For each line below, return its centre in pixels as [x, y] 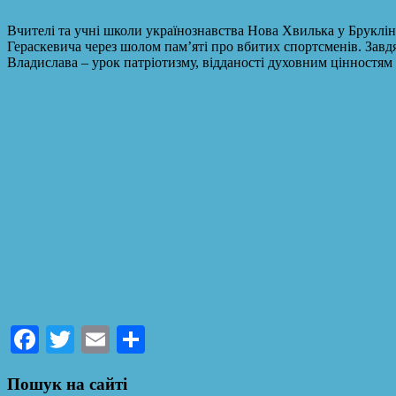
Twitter [115, 340]
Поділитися [214, 340]
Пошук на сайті [67, 385]
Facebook [94, 340]
